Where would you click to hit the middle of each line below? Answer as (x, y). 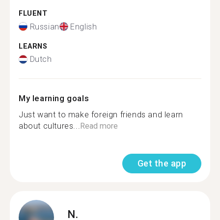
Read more (99, 126)
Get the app (162, 163)
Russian (44, 27)
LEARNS (33, 46)
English (84, 27)
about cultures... (50, 126)
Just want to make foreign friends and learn (101, 115)
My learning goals (54, 98)
